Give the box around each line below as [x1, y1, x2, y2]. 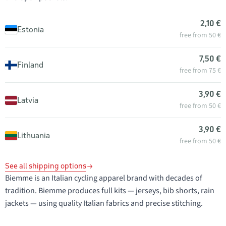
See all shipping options [5, 161, 86, 171]
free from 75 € [180, 66, 221, 76]
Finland [17, 60, 43, 70]
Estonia [17, 24, 44, 34]
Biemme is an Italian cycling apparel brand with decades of [5, 173, 202, 184]
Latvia [17, 95, 38, 105]
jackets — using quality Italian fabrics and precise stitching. [5, 198, 203, 209]
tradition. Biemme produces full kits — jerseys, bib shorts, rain [5, 185, 214, 196]
